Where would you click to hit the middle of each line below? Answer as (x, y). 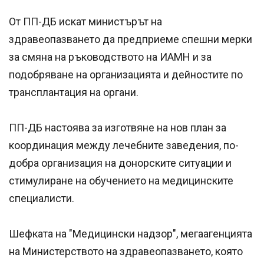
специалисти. (42, 199)
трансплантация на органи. (75, 93)
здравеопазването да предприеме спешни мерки (131, 39)
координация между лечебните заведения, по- (124, 146)
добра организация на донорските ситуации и (120, 163)
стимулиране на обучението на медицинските (121, 181)
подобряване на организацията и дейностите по (126, 75)
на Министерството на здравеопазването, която (126, 252)
